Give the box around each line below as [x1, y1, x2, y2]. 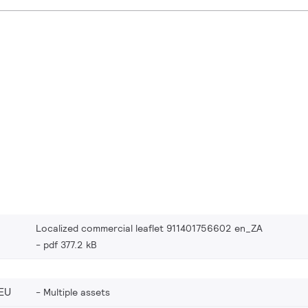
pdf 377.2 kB [43, 239, 97, 252]
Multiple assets [43, 286, 110, 299]
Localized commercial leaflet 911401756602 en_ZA [36, 222, 263, 235]
